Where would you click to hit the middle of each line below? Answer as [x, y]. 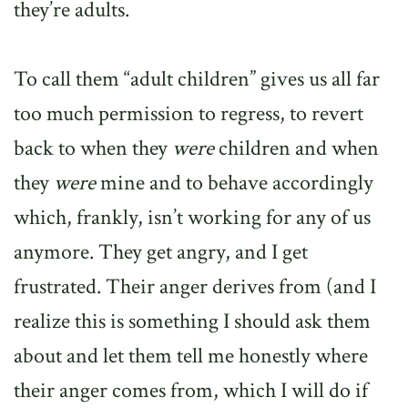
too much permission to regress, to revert [189, 113]
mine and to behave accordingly [235, 183]
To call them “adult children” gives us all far [197, 79]
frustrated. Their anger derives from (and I [195, 286]
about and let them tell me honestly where [191, 356]
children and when [296, 148]
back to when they [93, 148]
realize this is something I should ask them [192, 321]
